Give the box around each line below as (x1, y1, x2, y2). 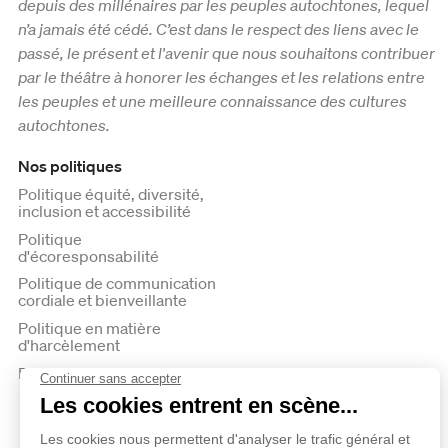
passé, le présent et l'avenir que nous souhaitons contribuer (18, 43, 435, 64)
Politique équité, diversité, (18, 183, 204, 204)
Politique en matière (18, 318, 161, 339)
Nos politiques (18, 155, 122, 176)
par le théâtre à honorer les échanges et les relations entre (18, 67, 425, 88)
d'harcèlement (18, 335, 120, 356)
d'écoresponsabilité (18, 245, 159, 266)
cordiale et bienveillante (18, 290, 187, 311)
